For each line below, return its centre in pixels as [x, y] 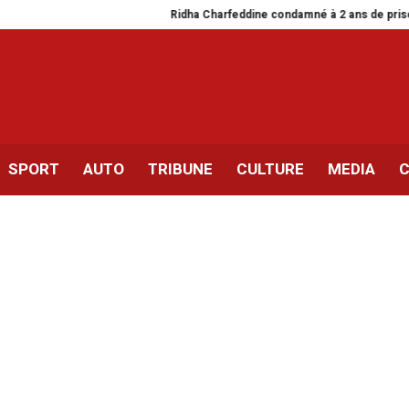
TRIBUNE [181, 170]
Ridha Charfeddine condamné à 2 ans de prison [235, 14]
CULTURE [271, 170]
